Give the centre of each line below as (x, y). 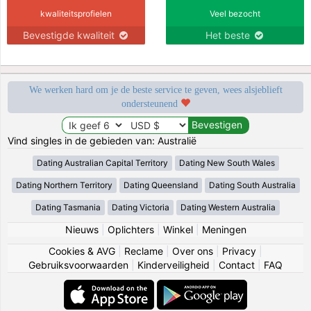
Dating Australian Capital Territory (102, 162)
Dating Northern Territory (64, 185)
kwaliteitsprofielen (76, 13)
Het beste (229, 35)
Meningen (224, 229)
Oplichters (131, 229)
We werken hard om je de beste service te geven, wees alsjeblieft (155, 90)
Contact (237, 264)
